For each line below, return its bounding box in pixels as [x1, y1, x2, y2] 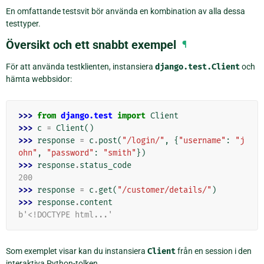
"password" [47, 148, 94, 159]
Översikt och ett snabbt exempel [6, 38, 176, 52]
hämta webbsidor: [6, 74, 72, 84]
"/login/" [122, 136, 164, 146]
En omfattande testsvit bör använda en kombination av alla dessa [6, 6, 245, 16]
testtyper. [6, 19, 41, 29]
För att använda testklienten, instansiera [6, 62, 155, 72]
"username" [179, 136, 226, 146]
